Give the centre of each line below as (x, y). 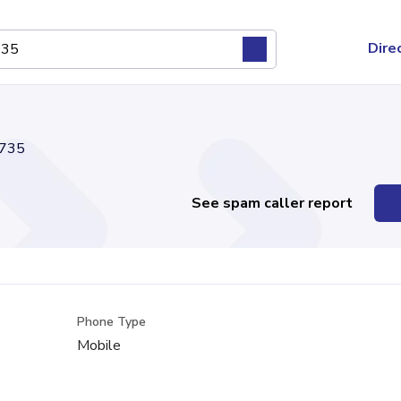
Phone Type (112, 322)
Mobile (99, 346)
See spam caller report (273, 203)
